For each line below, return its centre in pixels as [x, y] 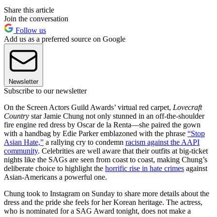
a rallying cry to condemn [85, 142]
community [21, 151]
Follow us [30, 31]
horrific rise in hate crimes [145, 169]
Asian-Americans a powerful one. [55, 177]
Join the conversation [36, 19]
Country [16, 116]
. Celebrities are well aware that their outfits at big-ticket [123, 151]
